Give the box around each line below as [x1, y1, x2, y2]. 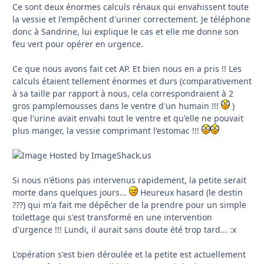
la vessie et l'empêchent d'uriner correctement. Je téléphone [12, 13, 250, 25]
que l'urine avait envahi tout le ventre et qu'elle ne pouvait [12, 112, 243, 124]
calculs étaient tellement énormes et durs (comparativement [12, 75, 252, 87]
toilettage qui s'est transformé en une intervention [12, 211, 212, 223]
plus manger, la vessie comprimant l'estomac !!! [12, 124, 202, 136]
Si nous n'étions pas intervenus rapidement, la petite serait [12, 174, 246, 186]
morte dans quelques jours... [12, 186, 129, 198]
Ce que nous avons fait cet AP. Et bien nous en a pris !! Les [12, 62, 242, 74]
